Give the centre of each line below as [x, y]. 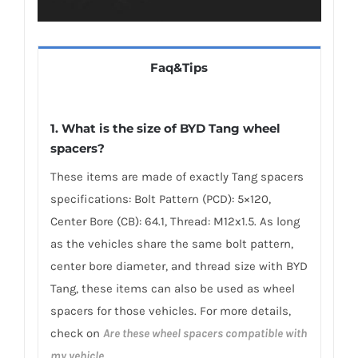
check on [76, 334]
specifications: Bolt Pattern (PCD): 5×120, [160, 199]
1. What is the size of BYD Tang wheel [165, 129]
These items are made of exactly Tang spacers [177, 177]
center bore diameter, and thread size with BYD [179, 267]
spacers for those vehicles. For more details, [170, 311]
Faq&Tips [179, 67]
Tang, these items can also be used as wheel [172, 289]
